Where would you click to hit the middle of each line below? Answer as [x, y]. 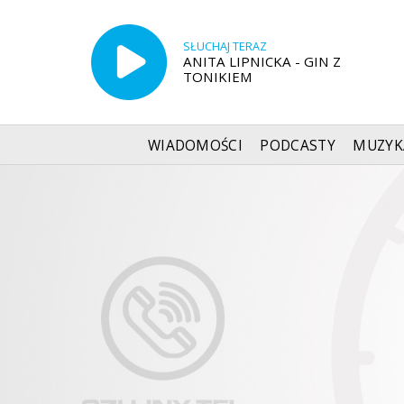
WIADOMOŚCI [195, 145]
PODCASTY [298, 145]
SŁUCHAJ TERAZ [225, 46]
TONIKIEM [217, 76]
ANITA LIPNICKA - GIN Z [262, 61]
